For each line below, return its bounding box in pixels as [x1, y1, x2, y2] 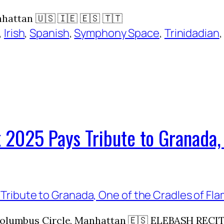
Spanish [29, 25, 69, 40]
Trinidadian [164, 25, 219, 40]
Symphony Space [74, 25, 159, 40]
